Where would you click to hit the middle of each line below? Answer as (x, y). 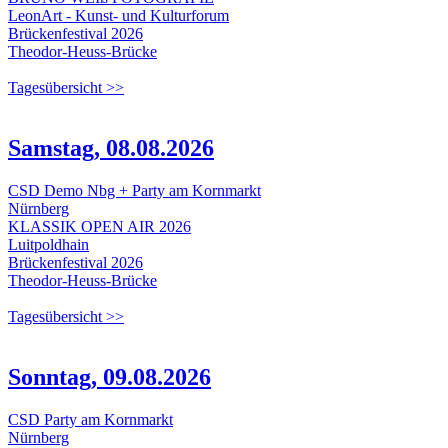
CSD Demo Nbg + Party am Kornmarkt (134, 191)
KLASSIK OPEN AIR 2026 (99, 227)
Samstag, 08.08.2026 (111, 148)
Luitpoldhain (48, 245)
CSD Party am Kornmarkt (90, 420)
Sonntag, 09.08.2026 (109, 377)
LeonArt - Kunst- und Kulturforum (118, 16)
